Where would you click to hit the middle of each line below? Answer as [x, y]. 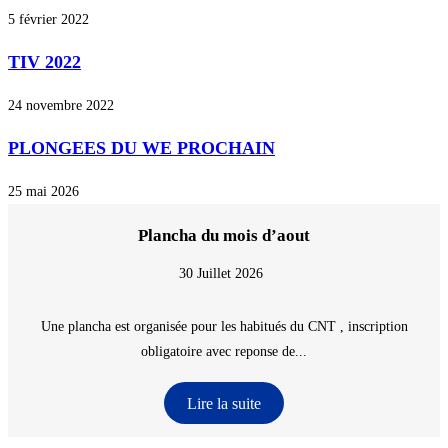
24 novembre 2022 [61, 106]
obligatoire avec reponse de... [224, 352]
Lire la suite [224, 403]
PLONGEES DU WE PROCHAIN [141, 148]
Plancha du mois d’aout [224, 236]
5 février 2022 [48, 20]
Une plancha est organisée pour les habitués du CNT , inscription [224, 327]
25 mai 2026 [43, 192]
